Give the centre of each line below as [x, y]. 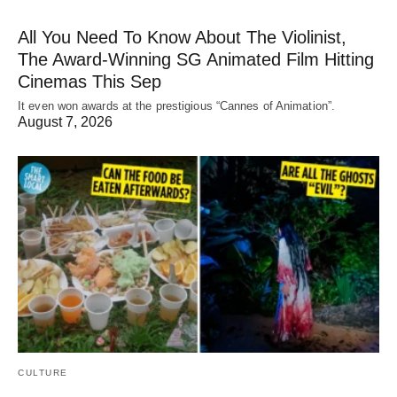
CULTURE [43, 373]
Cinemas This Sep [90, 82]
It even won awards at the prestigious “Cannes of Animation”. [176, 106]
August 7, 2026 [65, 122]
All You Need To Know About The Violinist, [182, 38]
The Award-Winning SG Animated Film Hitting [196, 60]
